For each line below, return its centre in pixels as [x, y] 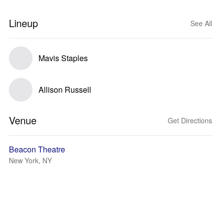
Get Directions [190, 120]
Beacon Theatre [37, 149]
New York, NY [30, 160]
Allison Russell [65, 90]
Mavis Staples [63, 58]
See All [201, 23]
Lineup [23, 23]
